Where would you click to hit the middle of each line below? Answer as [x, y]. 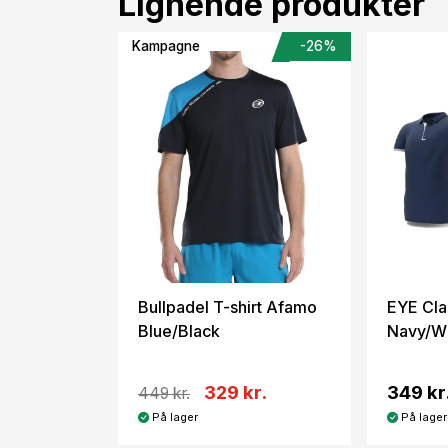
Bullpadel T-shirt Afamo [227, 307]
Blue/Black [179, 331]
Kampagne [165, 46]
